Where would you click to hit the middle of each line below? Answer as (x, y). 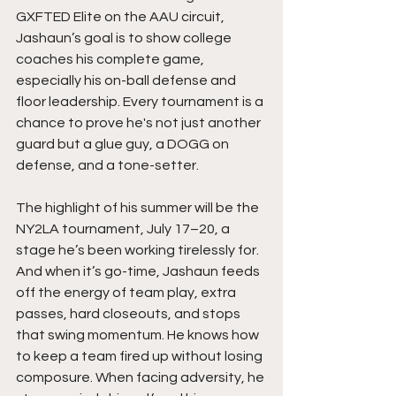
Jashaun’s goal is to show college (125, 38)
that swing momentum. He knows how (139, 335)
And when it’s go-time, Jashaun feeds (139, 272)
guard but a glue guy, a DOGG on (124, 145)
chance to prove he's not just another (140, 123)
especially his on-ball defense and (127, 81)
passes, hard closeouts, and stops (129, 314)
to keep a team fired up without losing (141, 357)
